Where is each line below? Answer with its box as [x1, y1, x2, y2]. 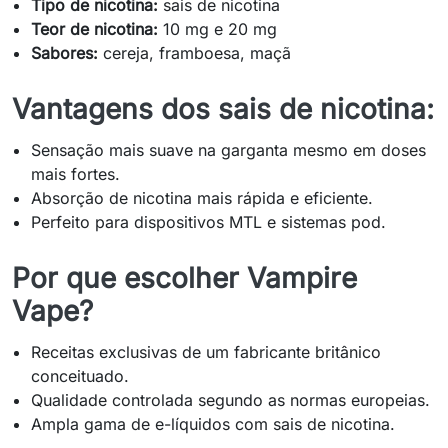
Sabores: [31, 43, 99, 63]
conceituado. [31, 366, 130, 386]
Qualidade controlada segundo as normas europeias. [31, 390, 431, 410]
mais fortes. [31, 164, 121, 184]
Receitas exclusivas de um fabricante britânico [31, 342, 382, 362]
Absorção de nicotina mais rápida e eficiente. [31, 188, 374, 208]
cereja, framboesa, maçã [98, 43, 292, 63]
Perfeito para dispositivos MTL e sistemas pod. [31, 212, 387, 232]
